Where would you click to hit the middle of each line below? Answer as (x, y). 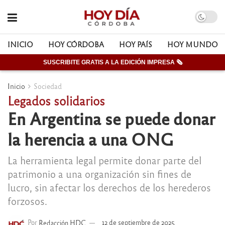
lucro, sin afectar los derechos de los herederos (109, 187)
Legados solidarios (56, 100)
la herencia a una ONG (90, 139)
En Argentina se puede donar (111, 118)
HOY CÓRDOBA (76, 44)
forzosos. (27, 200)
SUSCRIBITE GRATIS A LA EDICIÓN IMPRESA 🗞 (113, 62)
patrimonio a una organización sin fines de (99, 173)
